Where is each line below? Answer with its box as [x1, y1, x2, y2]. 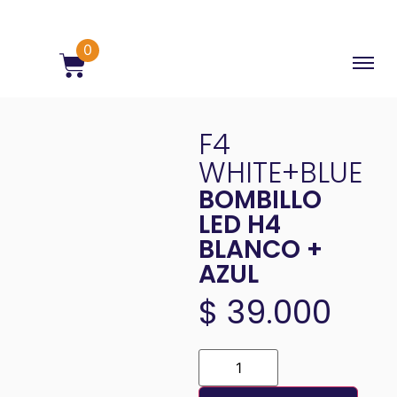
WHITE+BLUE [198, 152, 362, 198]
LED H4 [198, 206, 281, 248]
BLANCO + [198, 230, 323, 273]
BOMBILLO [198, 181, 322, 223]
